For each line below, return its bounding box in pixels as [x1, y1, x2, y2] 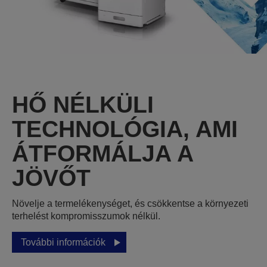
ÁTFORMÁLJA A [12, 141, 193, 167]
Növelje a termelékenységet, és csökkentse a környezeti [12, 198, 249, 209]
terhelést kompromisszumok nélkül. [12, 211, 160, 222]
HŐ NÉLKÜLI [12, 92, 154, 118]
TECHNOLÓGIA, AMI [12, 116, 238, 142]
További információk [21, 237, 105, 248]
